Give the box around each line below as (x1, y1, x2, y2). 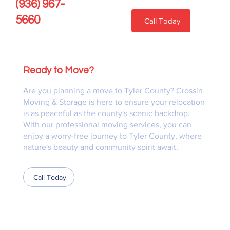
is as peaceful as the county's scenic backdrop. (23, 108, 190, 118)
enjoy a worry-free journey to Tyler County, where (23, 131, 202, 140)
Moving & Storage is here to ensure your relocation (23, 97, 205, 106)
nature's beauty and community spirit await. (23, 142, 178, 151)
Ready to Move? (23, 65, 94, 75)
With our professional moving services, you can (23, 120, 191, 129)
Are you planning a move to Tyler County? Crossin (23, 86, 203, 95)
